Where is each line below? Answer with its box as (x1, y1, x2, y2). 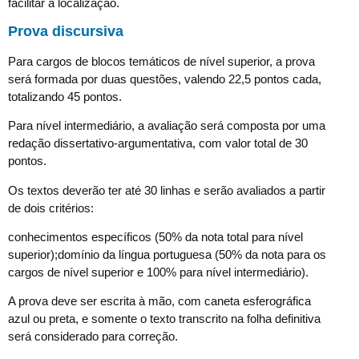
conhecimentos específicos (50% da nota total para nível (8, 230, 303, 244)
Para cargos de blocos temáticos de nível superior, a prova (8, 54, 315, 68)
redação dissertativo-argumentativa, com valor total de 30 (8, 136, 308, 151)
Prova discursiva (8, 22, 123, 39)
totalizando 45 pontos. (8, 89, 125, 103)
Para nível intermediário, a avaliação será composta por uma (8, 119, 325, 133)
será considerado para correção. (8, 329, 178, 344)
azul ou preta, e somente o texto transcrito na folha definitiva (8, 312, 321, 326)
